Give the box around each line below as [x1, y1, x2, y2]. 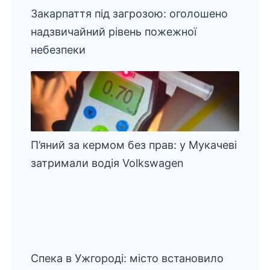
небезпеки [31, 43, 86, 56]
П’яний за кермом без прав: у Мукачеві [31, 139, 237, 151]
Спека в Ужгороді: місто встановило [31, 252, 224, 265]
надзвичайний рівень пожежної [31, 25, 196, 38]
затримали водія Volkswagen [31, 157, 184, 169]
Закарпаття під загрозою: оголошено [31, 7, 228, 20]
